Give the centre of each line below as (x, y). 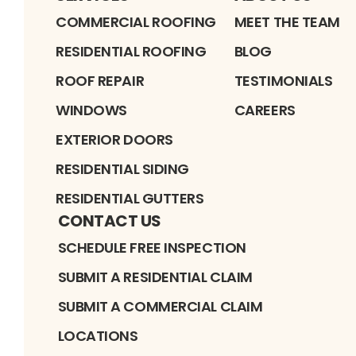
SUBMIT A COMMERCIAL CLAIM (160, 306)
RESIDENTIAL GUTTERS (130, 198)
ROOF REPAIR (100, 80)
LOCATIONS (98, 335)
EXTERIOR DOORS (114, 139)
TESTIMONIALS (283, 80)
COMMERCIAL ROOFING (136, 21)
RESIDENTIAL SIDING (122, 168)
